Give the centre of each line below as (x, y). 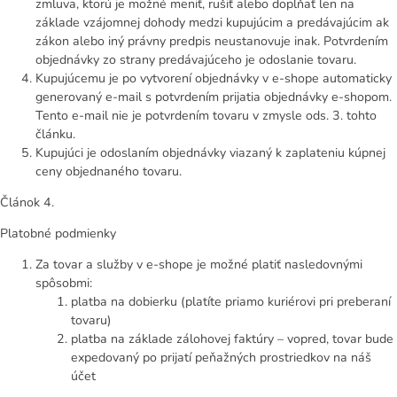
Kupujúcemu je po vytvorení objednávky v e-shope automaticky (214, 78)
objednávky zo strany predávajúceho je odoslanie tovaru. (196, 59)
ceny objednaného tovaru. (109, 171)
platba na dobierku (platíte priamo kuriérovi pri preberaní (231, 302)
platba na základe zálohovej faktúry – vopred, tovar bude (232, 339)
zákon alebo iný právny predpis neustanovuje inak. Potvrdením (212, 41)
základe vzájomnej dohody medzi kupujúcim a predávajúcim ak (212, 22)
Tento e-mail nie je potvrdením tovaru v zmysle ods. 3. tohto (206, 115)
